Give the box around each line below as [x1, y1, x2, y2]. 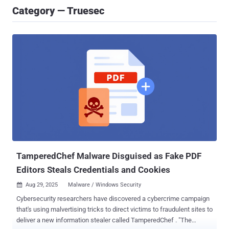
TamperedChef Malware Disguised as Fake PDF [16, 151, 201, 162]
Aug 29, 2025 [26, 181, 58, 189]
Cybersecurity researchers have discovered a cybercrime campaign [16, 195, 210, 203]
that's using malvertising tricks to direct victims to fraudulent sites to [16, 205, 213, 214]
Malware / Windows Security [68, 181, 141, 189]
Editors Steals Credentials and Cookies [16, 165, 170, 175]
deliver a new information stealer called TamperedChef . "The [16, 216, 178, 224]
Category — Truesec [12, 5, 104, 17]
